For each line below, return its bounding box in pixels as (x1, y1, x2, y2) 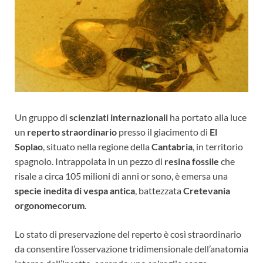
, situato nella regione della (43, 140, 151, 152)
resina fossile (164, 155, 219, 167)
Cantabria (151, 140, 193, 152)
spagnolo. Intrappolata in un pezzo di (15, 155, 164, 167)
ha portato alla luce (168, 111, 247, 123)
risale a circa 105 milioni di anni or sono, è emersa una (15, 170, 228, 181)
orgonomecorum (15, 199, 85, 211)
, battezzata (135, 184, 183, 196)
